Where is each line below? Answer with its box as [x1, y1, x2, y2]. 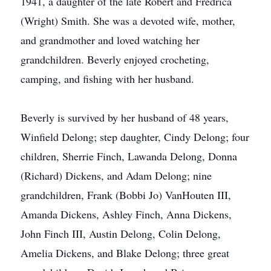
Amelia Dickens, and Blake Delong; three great [21, 246, 229, 260]
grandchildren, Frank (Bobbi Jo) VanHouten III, [21, 188, 231, 202]
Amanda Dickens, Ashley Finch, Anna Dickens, [21, 207, 232, 221]
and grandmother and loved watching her [21, 33, 200, 47]
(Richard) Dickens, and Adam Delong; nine [21, 168, 212, 183]
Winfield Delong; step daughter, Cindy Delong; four [21, 129, 249, 144]
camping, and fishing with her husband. [21, 71, 194, 86]
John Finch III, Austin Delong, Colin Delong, [21, 226, 221, 241]
